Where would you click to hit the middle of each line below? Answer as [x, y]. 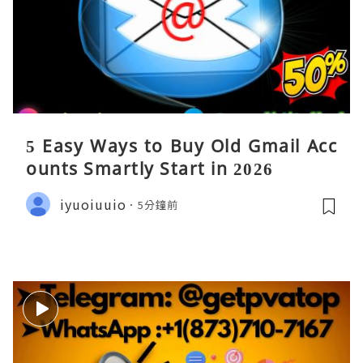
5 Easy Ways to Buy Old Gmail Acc [181, 146]
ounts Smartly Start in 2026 [150, 169]
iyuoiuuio [93, 204]
